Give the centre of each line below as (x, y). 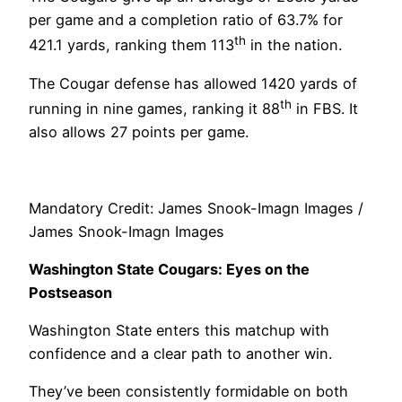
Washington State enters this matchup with (179, 331)
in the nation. (294, 45)
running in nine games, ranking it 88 (154, 108)
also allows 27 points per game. (139, 131)
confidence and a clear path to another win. (180, 354)
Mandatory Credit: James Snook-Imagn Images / (196, 208)
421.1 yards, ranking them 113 (131, 45)
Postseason (70, 292)
